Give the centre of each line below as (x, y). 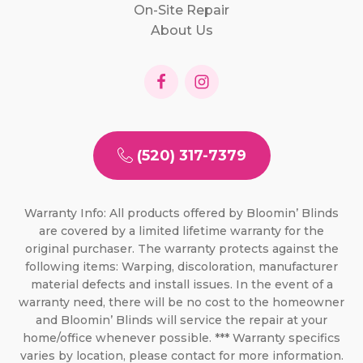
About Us (181, 30)
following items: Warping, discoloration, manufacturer (181, 266)
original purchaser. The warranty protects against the (181, 248)
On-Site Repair (181, 10)
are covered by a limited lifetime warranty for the (181, 231)
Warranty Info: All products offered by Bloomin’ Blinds (181, 213)
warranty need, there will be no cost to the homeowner (181, 302)
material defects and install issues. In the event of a (181, 284)
